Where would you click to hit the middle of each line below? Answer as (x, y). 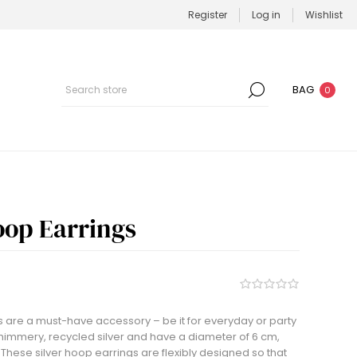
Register (208, 14)
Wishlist (324, 14)
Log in (266, 14)
